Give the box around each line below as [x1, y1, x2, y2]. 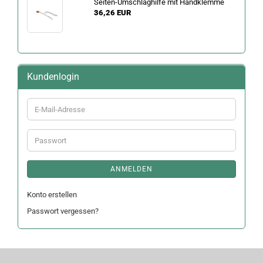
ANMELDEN [110, 165, 153, 173]
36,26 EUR [93, 8, 131, 17]
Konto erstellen [27, 190, 77, 199]
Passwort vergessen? [27, 207, 99, 215]
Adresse [34, 125, 62, 134]
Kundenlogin [27, 71, 79, 82]
